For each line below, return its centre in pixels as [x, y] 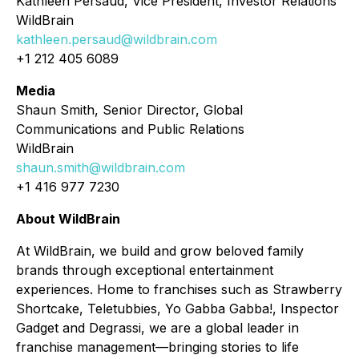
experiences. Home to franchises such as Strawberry [179, 289]
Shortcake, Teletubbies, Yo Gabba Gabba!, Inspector [177, 309]
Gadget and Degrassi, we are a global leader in [157, 328]
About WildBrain [68, 219]
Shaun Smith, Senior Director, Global [129, 110]
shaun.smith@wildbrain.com [101, 167]
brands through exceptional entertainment [145, 270]
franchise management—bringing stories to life [157, 347]
